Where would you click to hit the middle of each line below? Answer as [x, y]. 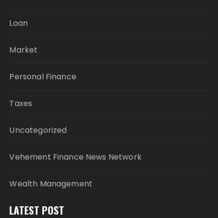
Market [24, 50]
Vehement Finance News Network [75, 157]
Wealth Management [51, 183]
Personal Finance [43, 76]
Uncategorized [38, 130]
